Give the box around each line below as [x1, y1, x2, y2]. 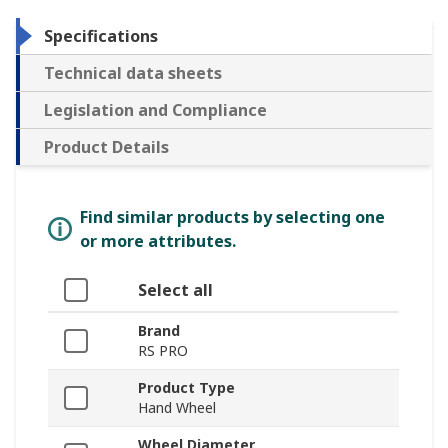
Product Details [44, 135, 169, 158]
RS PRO [138, 340, 188, 360]
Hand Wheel [138, 397, 216, 417]
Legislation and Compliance [44, 98, 267, 121]
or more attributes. [80, 229, 236, 252]
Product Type [138, 377, 235, 397]
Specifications [44, 24, 158, 47]
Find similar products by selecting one [80, 205, 385, 228]
